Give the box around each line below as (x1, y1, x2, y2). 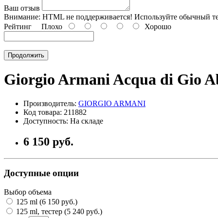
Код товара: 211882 (23, 108, 87, 116)
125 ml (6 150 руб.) (14, 197, 77, 206)
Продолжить (8, 51, 44, 59)
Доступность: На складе (23, 116, 103, 125)
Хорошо (141, 22, 171, 31)
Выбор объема (4, 187, 52, 196)
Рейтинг (4, 22, 32, 31)
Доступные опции (4, 168, 79, 179)
